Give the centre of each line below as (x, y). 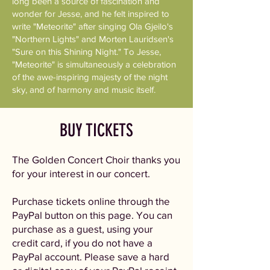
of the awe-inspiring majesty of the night (90, 77)
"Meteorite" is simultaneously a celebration (94, 64)
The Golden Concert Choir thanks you (96, 159)
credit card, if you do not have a (82, 243)
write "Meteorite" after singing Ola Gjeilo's (93, 26)
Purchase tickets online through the (91, 201)
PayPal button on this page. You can (92, 215)
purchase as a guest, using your (83, 229)
